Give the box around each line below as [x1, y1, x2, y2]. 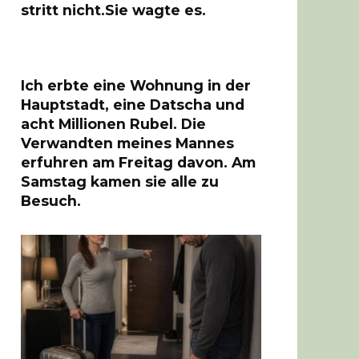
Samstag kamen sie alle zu [21, 172, 219, 190]
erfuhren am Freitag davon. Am [21, 153, 256, 171]
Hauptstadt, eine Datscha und [21, 95, 244, 113]
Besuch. [21, 192, 81, 209]
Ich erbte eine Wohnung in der [21, 76, 251, 94]
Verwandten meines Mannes [21, 134, 234, 151]
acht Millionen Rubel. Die [21, 115, 206, 132]
